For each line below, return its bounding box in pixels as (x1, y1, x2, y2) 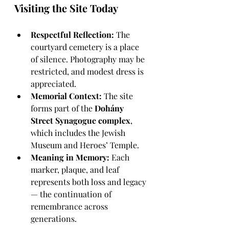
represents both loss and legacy (31, 176, 148, 187)
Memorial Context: (31, 90, 102, 101)
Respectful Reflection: (31, 29, 114, 40)
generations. (31, 213, 77, 224)
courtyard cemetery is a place (31, 41, 141, 52)
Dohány (95, 103, 126, 113)
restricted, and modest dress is (31, 66, 146, 77)
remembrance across (31, 201, 110, 212)
